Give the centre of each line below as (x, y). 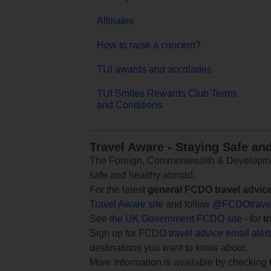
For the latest (119, 189)
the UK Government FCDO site (176, 218)
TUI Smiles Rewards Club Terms (167, 93)
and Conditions (129, 105)
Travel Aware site (126, 204)
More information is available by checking (179, 262)
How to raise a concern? (149, 45)
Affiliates (115, 21)
